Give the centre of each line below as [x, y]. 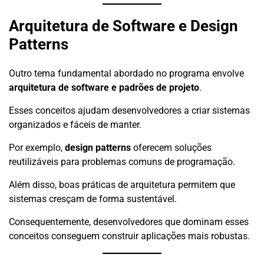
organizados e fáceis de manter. [75, 124]
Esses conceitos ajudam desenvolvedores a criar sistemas [129, 110]
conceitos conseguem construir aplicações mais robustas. [129, 236]
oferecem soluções [171, 147]
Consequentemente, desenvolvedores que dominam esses [129, 222]
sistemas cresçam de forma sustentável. [93, 199]
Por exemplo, [37, 147]
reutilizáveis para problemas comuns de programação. [122, 161]
